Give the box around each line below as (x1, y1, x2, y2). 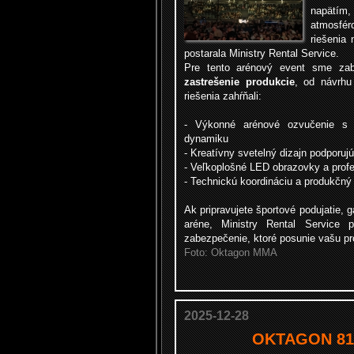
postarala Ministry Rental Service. (184, 47, 339, 59)
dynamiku (184, 133, 228, 145)
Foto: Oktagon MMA (184, 247, 277, 258)
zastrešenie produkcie (184, 76, 295, 88)
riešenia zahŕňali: (184, 90, 262, 102)
